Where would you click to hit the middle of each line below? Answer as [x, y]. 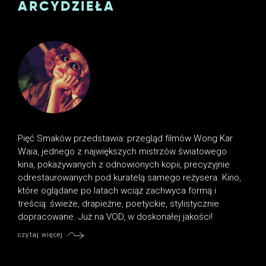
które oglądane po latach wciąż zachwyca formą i [117, 190]
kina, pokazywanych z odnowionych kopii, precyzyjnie [124, 164]
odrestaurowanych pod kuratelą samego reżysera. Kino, [130, 177]
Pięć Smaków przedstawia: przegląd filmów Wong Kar [126, 138]
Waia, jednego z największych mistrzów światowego [123, 151]
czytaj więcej [41, 235]
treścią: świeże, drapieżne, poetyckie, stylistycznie [119, 203]
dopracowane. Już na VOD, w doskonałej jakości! [115, 216]
